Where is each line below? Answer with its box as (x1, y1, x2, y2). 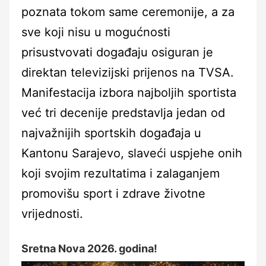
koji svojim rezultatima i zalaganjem (21, 166, 220, 180)
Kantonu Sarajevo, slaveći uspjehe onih (21, 145, 242, 160)
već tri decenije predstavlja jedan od (21, 105, 225, 120)
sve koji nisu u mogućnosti (21, 24, 170, 39)
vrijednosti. (21, 206, 83, 221)
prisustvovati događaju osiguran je (21, 45, 213, 59)
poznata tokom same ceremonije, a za (21, 4, 235, 19)
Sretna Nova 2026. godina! (21, 242, 157, 255)
